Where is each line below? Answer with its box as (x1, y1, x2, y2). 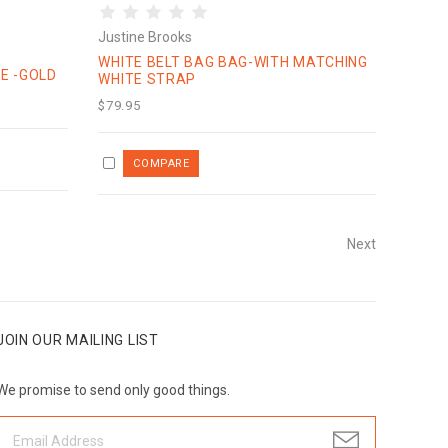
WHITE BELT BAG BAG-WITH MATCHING (98, 54, 368, 71)
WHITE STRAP (98, 71, 197, 88)
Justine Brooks (98, 29, 193, 46)
